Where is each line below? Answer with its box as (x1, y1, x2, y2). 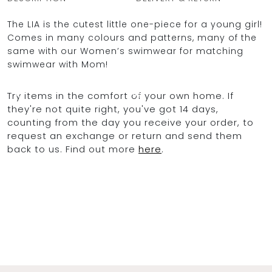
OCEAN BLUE (41, 45, 95, 58)
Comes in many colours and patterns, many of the (7, 32, 257, 44)
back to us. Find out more (7, 143, 138, 155)
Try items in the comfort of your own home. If (7, 89, 234, 102)
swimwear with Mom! (7, 58, 108, 70)
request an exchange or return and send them (7, 129, 242, 142)
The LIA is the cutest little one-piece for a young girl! (7, 18, 262, 30)
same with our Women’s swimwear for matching (7, 45, 243, 57)
